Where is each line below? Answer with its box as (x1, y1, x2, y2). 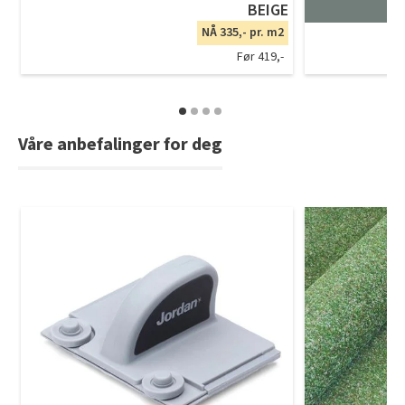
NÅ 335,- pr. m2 (202, 23, 284, 42)
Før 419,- (237, 47, 284, 66)
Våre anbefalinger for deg (18, 131, 222, 157)
